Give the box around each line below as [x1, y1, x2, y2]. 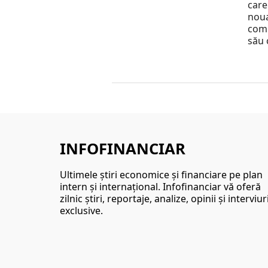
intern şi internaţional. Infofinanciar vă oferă [60, 180, 261, 194]
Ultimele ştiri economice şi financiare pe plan [60, 168, 263, 182]
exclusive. [60, 204, 103, 218]
